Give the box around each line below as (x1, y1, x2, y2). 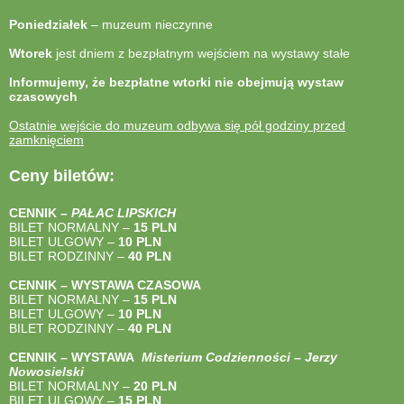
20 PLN (133, 379, 177, 394)
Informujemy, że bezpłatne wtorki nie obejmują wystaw (9, 75, 344, 90)
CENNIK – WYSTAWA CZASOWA (9, 278, 201, 293)
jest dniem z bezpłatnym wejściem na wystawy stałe (52, 46, 350, 61)
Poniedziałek (9, 17, 87, 32)
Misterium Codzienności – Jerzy (142, 350, 337, 365)
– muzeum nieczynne (87, 17, 213, 32)
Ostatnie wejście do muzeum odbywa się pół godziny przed (9, 118, 345, 133)
